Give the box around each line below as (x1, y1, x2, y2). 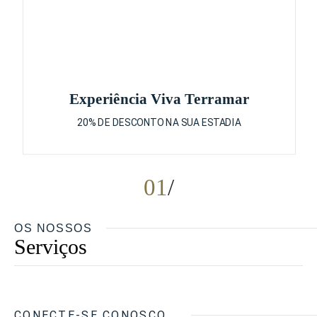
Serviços (14, 235, 87, 258)
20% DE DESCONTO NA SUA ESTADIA (77, 117, 241, 129)
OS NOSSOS (14, 222, 93, 234)
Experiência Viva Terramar (69, 91, 250, 108)
